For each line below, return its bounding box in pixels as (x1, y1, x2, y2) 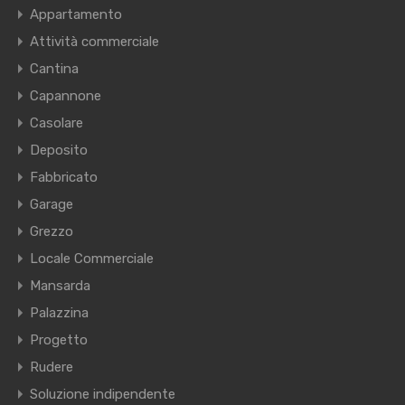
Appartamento (30, 6, 122, 24)
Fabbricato (30, 169, 98, 186)
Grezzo (30, 223, 73, 240)
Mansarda (30, 278, 90, 295)
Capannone (30, 88, 101, 105)
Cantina (30, 61, 79, 78)
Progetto (30, 332, 88, 349)
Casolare (30, 115, 83, 132)
